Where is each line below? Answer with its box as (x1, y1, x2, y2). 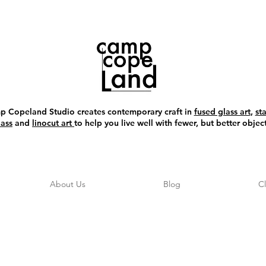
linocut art (32, 118, 74, 128)
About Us (49, 179, 85, 189)
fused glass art (194, 106, 251, 117)
